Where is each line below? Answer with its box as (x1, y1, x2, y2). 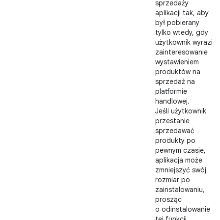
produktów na (155, 67, 200, 76)
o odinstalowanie (155, 205, 210, 214)
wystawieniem (155, 57, 199, 66)
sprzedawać (155, 126, 194, 135)
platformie (155, 87, 187, 96)
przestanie (155, 116, 190, 125)
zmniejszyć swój (155, 165, 206, 174)
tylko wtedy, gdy (155, 28, 208, 37)
